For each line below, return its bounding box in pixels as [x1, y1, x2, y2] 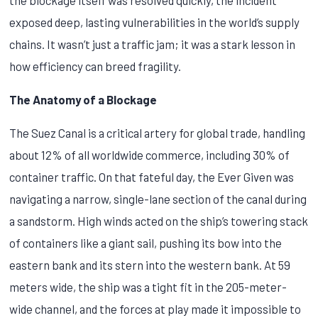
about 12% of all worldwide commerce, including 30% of [9, 147, 290, 162]
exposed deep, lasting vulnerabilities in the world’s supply [9, 14, 300, 29]
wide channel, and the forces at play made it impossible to [9, 301, 302, 316]
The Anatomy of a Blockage [9, 92, 158, 106]
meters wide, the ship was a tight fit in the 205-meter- [9, 279, 287, 294]
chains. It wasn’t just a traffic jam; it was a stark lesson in [9, 36, 296, 51]
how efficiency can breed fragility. [9, 58, 182, 73]
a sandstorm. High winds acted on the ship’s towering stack [9, 213, 309, 228]
